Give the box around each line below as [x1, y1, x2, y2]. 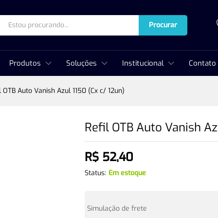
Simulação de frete [87, 204, 147, 214]
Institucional [122, 58, 163, 68]
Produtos [9, 58, 41, 68]
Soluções [66, 58, 97, 68]
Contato [189, 58, 216, 68]
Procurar [149, 20, 177, 30]
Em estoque [109, 168, 146, 178]
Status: [85, 168, 107, 178]
